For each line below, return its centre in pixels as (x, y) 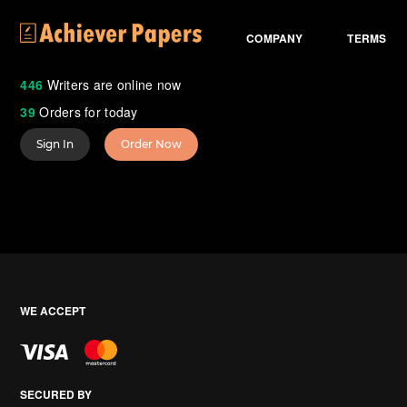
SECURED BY (56, 394)
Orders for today (86, 111)
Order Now (152, 144)
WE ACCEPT (53, 310)
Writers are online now (112, 84)
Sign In (55, 144)
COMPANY (275, 38)
